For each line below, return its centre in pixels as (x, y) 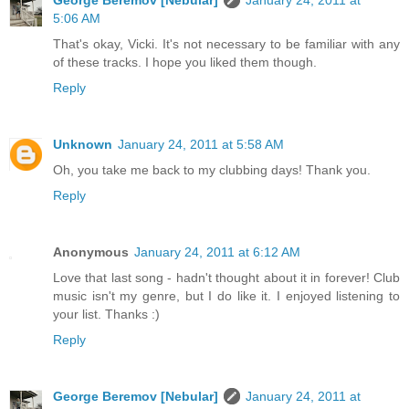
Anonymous (91, 252)
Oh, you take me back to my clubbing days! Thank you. (212, 169)
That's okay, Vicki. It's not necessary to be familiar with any (226, 43)
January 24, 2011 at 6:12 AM (217, 252)
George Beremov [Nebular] (136, 396)
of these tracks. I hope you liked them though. (185, 62)
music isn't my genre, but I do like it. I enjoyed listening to (226, 295)
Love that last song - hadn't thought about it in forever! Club (226, 277)
